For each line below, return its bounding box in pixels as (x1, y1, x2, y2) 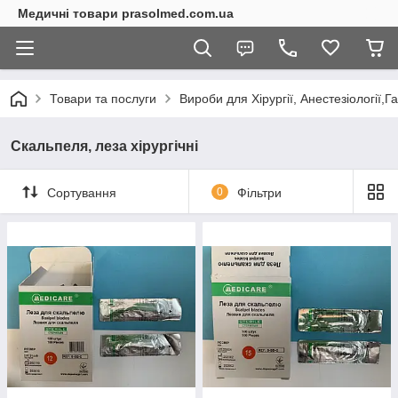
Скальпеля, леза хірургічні (11, 139, 198, 154)
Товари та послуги (50, 92, 156, 106)
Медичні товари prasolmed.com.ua (18, 6, 234, 20)
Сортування (47, 185, 116, 200)
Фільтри (236, 185, 282, 200)
